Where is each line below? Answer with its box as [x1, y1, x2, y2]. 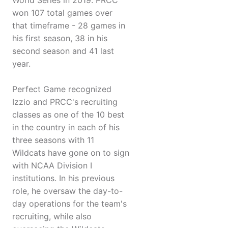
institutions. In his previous [12, 173, 115, 184]
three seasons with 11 [12, 135, 94, 146]
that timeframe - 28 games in [12, 20, 125, 31]
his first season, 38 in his [12, 33, 107, 44]
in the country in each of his [12, 122, 120, 133]
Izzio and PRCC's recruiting [12, 97, 118, 107]
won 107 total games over [12, 8, 112, 18]
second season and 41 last [12, 46, 114, 56]
